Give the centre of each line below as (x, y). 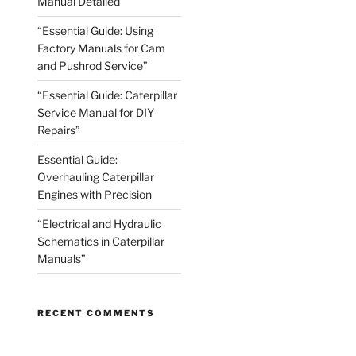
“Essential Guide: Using (96, 31)
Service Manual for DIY (96, 113)
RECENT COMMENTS (97, 313)
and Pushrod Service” (93, 66)
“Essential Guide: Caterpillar (108, 95)
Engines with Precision (95, 195)
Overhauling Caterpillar (96, 177)
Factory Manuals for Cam (102, 48)
